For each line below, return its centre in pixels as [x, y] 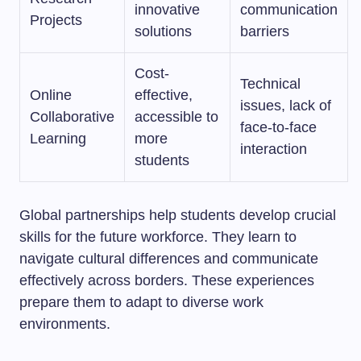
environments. [65, 324]
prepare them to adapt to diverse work [141, 302]
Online [51, 95]
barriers [265, 31]
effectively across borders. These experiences [167, 280]
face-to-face [278, 127]
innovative [167, 10]
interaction [274, 149]
